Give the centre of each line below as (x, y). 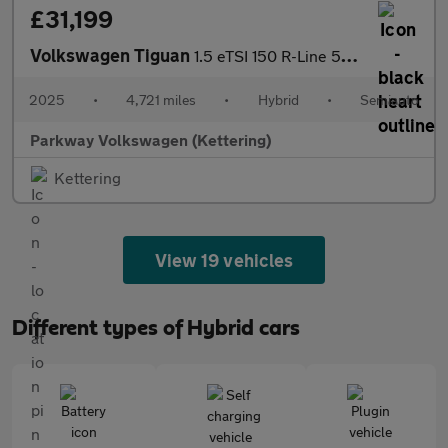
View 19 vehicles (224, 260)
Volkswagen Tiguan (112, 55)
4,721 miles (161, 99)
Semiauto (389, 99)
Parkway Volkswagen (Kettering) (150, 139)
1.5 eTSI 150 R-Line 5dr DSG (267, 55)
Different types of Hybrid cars (156, 328)
